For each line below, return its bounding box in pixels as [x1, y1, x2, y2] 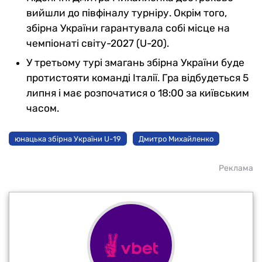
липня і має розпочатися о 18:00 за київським [26, 87, 249, 99]
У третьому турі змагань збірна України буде [26, 57, 244, 68]
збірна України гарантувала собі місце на [26, 22, 230, 34]
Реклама [219, 163, 253, 173]
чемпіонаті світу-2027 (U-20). [26, 37, 169, 49]
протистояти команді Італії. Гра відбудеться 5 [26, 72, 249, 84]
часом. [26, 102, 59, 114]
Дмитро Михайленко [139, 134, 213, 143]
